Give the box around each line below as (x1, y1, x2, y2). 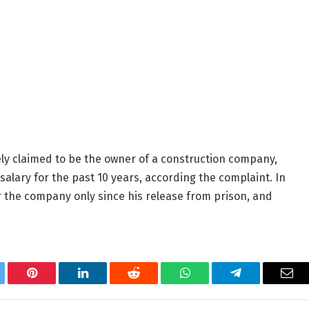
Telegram (235, 277, 282, 290)
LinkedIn (81, 277, 128, 290)
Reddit (132, 277, 166, 290)
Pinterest (30, 277, 74, 290)
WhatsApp (183, 277, 237, 290)
